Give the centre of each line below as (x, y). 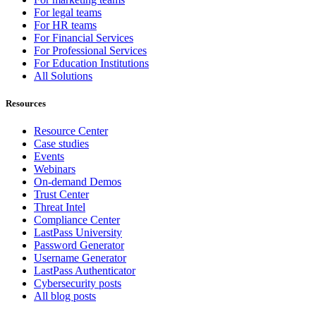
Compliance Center (77, 220)
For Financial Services (84, 37)
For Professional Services (90, 50)
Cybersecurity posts (78, 284)
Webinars (55, 169)
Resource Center (71, 131)
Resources (26, 103)
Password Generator (79, 245)
